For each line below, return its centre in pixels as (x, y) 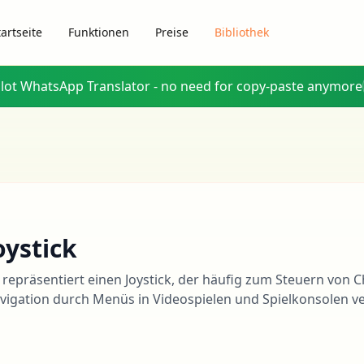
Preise (171, 32)
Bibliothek (241, 32)
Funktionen (98, 32)
